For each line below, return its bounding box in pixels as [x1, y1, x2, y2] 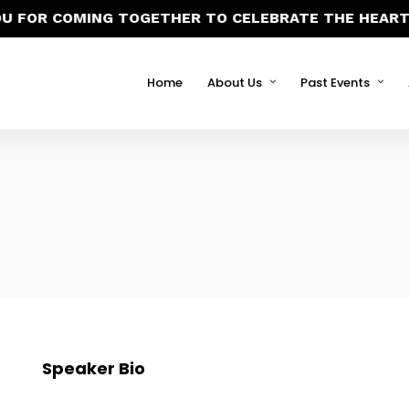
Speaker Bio [41, 357, 145, 380]
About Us [207, 74, 262, 91]
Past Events [300, 74, 370, 91]
